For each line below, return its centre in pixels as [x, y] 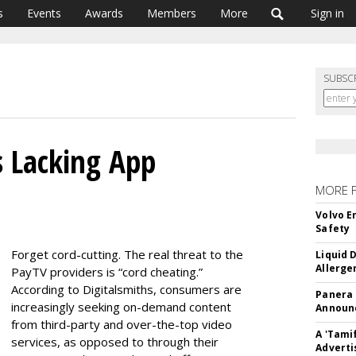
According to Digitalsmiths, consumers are [126, 289]
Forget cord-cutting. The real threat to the [127, 254]
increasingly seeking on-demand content [121, 307]
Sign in [327, 13]
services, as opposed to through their [115, 342]
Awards [104, 13]
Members [172, 13]
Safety [333, 228]
